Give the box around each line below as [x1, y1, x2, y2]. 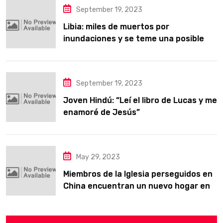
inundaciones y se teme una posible [63, 34, 204, 43]
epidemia [63, 46, 99, 55]
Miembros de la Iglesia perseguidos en [63, 169, 213, 179]
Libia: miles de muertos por [63, 22, 169, 31]
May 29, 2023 [76, 153, 120, 161]
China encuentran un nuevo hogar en [63, 181, 210, 191]
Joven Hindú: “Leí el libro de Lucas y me [63, 96, 217, 105]
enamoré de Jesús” [63, 108, 140, 117]
